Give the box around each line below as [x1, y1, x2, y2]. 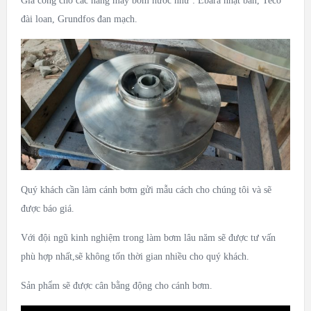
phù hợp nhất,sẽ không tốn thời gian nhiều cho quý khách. [20, 251, 249, 262]
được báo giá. [20, 203, 74, 215]
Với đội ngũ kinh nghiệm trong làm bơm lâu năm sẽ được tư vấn [20, 233, 276, 244]
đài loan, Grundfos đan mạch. [20, 14, 137, 25]
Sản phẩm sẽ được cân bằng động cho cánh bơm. [20, 280, 212, 292]
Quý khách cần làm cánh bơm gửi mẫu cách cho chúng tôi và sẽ [20, 185, 271, 196]
